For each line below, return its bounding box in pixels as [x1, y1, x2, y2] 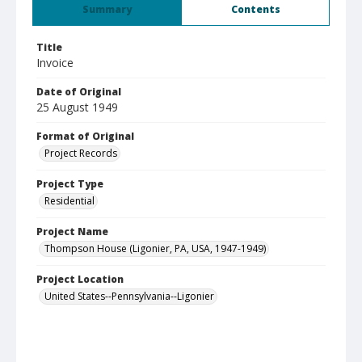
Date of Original [36, 85, 121, 99]
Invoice [36, 55, 74, 70]
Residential [44, 194, 95, 208]
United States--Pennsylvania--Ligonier [44, 289, 214, 303]
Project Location [36, 272, 124, 286]
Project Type [36, 177, 103, 191]
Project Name [36, 225, 108, 238]
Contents [230, 2, 280, 16]
